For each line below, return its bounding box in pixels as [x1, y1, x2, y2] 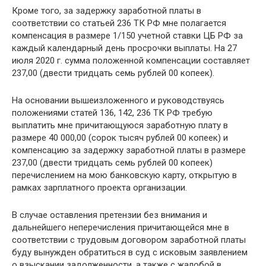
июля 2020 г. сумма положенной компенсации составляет [12, 55, 250, 66]
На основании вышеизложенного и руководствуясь [12, 94, 224, 106]
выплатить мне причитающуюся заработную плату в [12, 119, 228, 131]
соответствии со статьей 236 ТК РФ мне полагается [12, 17, 226, 28]
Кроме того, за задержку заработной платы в [12, 5, 201, 16]
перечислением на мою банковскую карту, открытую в [12, 169, 237, 180]
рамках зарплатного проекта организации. [12, 182, 187, 193]
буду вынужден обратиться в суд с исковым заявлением [12, 246, 248, 258]
